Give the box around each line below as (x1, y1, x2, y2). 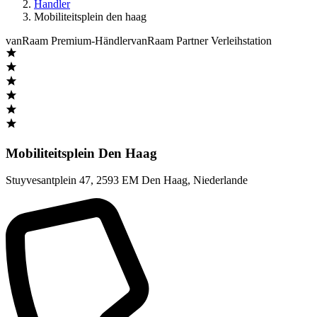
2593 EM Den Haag (96, 174, 188, 187)
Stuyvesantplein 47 (6, 174, 91, 187)
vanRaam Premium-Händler (6, 35, 131, 47)
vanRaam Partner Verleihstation (131, 35, 272, 47)
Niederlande (193, 174, 248, 187)
